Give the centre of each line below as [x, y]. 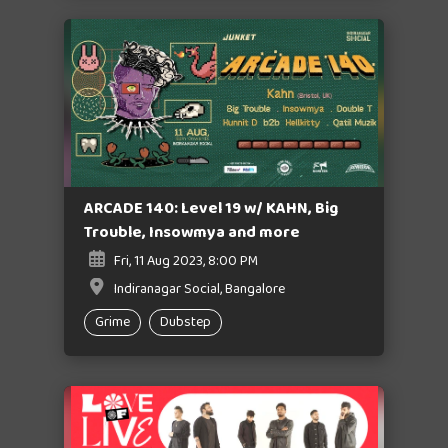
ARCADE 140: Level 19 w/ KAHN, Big [211, 208]
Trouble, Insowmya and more [192, 232]
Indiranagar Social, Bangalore [199, 289]
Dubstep [185, 322]
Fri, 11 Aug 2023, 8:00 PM [186, 261]
